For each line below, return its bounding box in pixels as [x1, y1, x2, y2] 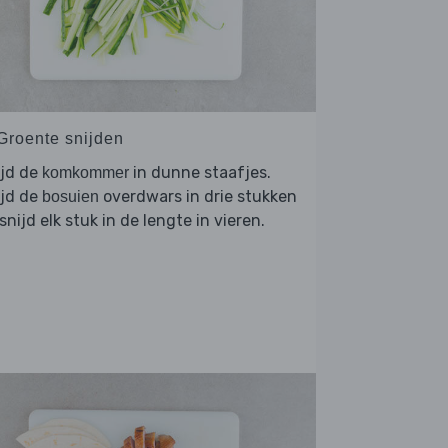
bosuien [42, 188, 99, 206]
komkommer [42, 164, 129, 182]
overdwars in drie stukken [99, 187, 297, 207]
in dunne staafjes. [129, 163, 271, 183]
